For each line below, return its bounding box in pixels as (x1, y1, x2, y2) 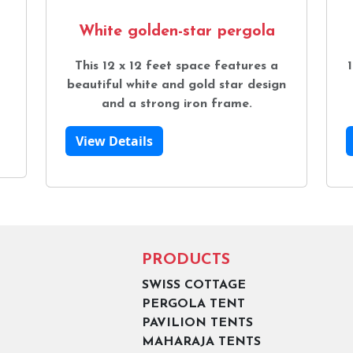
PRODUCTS (141, 251, 230, 268)
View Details (76, 132, 153, 150)
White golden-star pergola (78, 23, 275, 39)
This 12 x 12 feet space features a (75, 59, 278, 72)
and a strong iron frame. (101, 97, 252, 110)
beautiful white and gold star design (67, 78, 286, 91)
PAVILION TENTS (141, 316, 253, 329)
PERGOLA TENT (141, 297, 245, 310)
